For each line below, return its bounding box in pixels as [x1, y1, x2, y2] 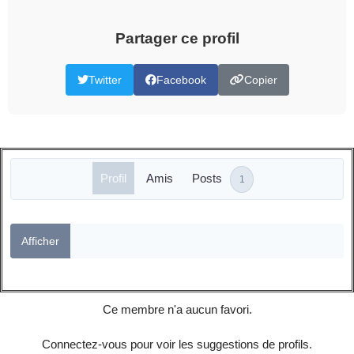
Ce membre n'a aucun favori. [102, 302, 252, 316]
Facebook [156, 73, 206, 87]
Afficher [21, 234, 59, 247]
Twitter [88, 73, 122, 87]
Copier [243, 73, 277, 87]
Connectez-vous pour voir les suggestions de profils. [42, 337, 312, 351]
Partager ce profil [115, 30, 239, 47]
